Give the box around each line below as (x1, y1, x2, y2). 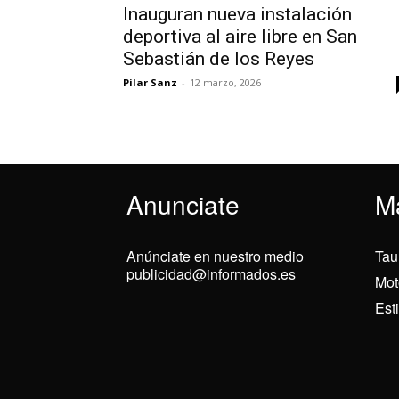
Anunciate (126, 186, 240, 223)
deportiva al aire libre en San (123, 26, 357, 48)
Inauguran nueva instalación (123, 4, 352, 26)
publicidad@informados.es (126, 264, 296, 285)
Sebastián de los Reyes (123, 48, 314, 70)
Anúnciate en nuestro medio (126, 246, 304, 267)
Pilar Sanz (123, 76, 177, 90)
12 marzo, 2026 (190, 76, 261, 90)
